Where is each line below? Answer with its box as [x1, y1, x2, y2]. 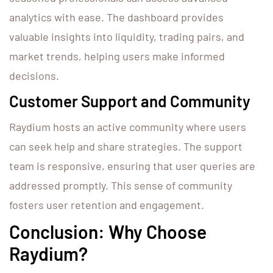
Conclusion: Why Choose [9, 221, 207, 243]
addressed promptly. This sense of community [9, 179, 232, 193]
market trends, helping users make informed [9, 49, 225, 63]
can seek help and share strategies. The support [9, 140, 243, 154]
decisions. [9, 69, 59, 83]
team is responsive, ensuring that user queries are [9, 159, 255, 173]
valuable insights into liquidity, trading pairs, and [9, 30, 244, 44]
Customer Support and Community [9, 91, 250, 111]
